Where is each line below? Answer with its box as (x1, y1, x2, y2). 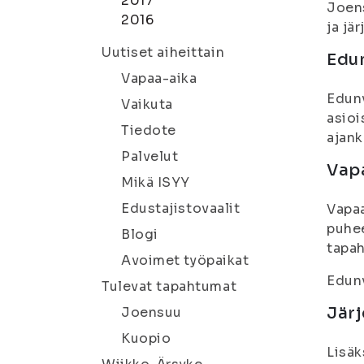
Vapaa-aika (121, 70, 197, 87)
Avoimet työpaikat (121, 252, 249, 269)
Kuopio (121, 330, 171, 347)
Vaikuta (121, 96, 173, 113)
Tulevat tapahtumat (102, 278, 237, 295)
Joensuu (121, 304, 182, 321)
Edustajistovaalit (121, 200, 240, 217)
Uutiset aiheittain (102, 44, 225, 61)
